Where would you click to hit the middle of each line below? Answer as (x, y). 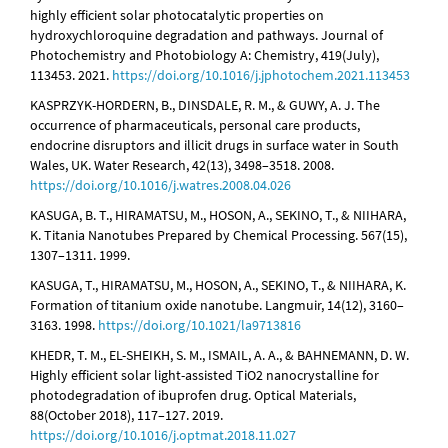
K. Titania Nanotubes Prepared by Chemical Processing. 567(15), (218, 235)
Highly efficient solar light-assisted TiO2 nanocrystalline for (204, 375)
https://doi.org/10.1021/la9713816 (199, 325)
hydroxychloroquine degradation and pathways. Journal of (206, 35)
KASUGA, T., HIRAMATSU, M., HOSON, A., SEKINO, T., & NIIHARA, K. (218, 285)
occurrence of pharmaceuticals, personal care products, (195, 125)
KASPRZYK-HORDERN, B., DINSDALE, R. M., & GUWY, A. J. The (205, 105)
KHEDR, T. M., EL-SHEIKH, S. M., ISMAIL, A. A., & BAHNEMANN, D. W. (219, 355)
